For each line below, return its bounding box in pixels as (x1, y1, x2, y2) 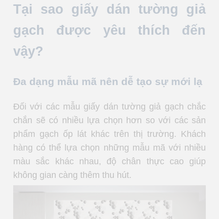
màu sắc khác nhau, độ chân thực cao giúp (13, 156, 206, 166)
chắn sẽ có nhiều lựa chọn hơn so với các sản (13, 115, 206, 125)
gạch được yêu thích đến (13, 23, 206, 38)
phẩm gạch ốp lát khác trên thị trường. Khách (13, 129, 206, 139)
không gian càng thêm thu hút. (13, 170, 131, 180)
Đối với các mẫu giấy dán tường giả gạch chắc (13, 101, 206, 111)
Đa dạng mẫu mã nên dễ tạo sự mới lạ (13, 75, 202, 87)
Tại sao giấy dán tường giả (13, 2, 206, 17)
